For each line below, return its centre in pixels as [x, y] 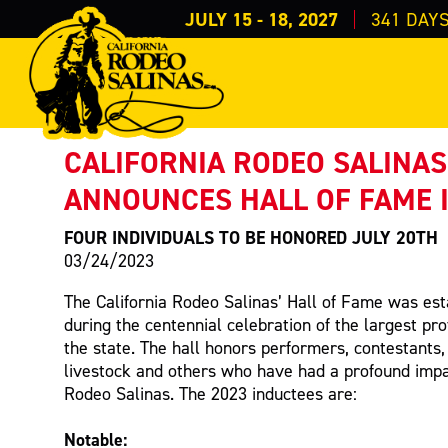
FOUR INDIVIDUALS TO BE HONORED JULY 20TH [251, 237]
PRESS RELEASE [192, 50]
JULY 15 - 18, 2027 [261, 19]
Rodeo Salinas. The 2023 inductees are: [211, 393]
